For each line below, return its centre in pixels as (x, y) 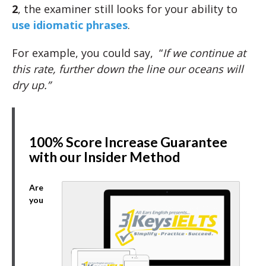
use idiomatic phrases (70, 25)
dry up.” (31, 85)
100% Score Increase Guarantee (128, 142)
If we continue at (204, 53)
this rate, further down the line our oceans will (128, 69)
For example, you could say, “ (87, 53)
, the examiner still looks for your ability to (128, 9)
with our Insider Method (104, 157)
